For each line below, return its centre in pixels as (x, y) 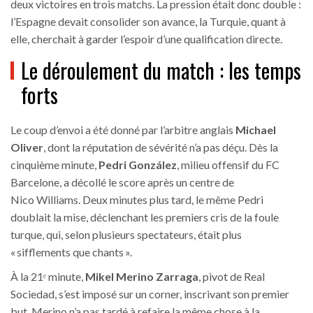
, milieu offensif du (221, 165)
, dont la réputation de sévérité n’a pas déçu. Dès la (161, 147)
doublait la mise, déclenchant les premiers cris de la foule (145, 217)
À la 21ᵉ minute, (48, 277)
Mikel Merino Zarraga (142, 277)
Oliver (27, 147)
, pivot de (221, 277)
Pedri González (138, 165)
